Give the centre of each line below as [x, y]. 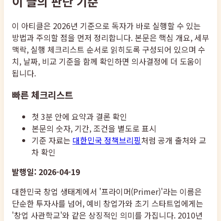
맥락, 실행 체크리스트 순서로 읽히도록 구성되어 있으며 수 [109, 49]
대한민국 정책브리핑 [107, 140]
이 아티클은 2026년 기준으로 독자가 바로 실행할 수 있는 [106, 25]
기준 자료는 [51, 140]
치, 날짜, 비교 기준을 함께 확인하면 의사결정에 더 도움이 [107, 61]
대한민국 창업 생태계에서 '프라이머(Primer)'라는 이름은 [107, 192]
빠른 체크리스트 [42, 95]
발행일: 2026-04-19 [46, 172]
